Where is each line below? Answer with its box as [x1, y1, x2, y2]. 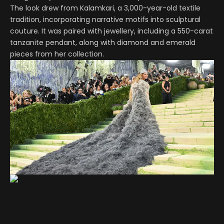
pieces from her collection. [10, 48, 104, 59]
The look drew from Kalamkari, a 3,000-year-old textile [10, 2, 200, 13]
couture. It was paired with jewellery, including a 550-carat [10, 25, 213, 36]
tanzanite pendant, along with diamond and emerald [10, 37, 195, 47]
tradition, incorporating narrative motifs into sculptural [10, 14, 200, 24]
